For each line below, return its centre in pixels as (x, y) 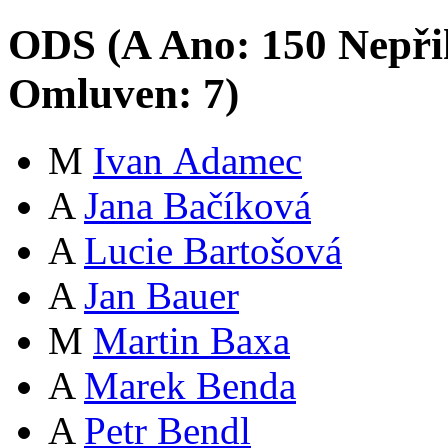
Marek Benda (190, 386)
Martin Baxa (191, 341)
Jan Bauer (161, 296)
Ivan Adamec (197, 161)
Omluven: (105, 94)
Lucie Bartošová (213, 251)
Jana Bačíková (197, 206)
